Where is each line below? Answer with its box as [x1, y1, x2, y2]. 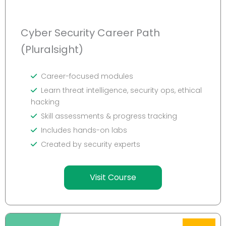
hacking [31, 97, 60, 107]
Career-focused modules [41, 71, 133, 82]
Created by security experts [41, 139, 140, 150]
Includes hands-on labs [41, 125, 127, 136]
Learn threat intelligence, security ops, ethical [41, 85, 202, 96]
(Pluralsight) [21, 42, 83, 57]
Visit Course [90, 172, 136, 184]
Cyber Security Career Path [21, 26, 160, 40]
